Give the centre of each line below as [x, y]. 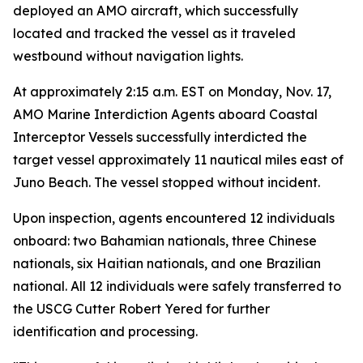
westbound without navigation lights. [128, 56]
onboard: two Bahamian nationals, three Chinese [165, 241]
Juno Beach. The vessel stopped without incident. [167, 182]
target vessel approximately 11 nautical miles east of [178, 160]
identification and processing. [105, 331]
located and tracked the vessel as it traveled [154, 33]
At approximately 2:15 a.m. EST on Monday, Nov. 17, [172, 92]
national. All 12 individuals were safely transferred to [177, 286]
